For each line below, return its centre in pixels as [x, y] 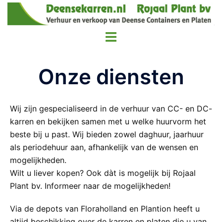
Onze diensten [111, 76]
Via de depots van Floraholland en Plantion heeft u [105, 208]
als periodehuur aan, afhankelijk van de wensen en [104, 147]
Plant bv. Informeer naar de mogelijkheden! [90, 186]
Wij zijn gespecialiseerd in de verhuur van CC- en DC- [111, 108]
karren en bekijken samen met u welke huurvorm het [108, 121]
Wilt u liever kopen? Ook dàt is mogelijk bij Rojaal [103, 173]
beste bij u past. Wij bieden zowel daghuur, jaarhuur [107, 134]
